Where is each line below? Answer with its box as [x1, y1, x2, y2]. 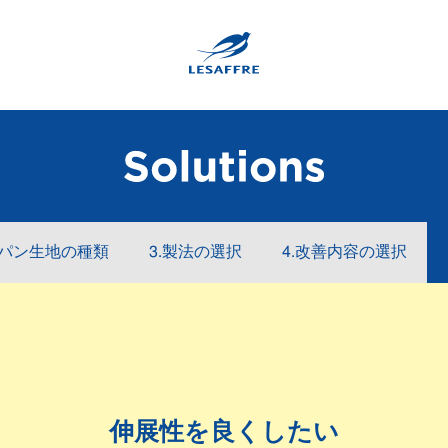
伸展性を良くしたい [109, 419, 339, 445]
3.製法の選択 [148, 243, 242, 260]
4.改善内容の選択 [281, 243, 407, 260]
